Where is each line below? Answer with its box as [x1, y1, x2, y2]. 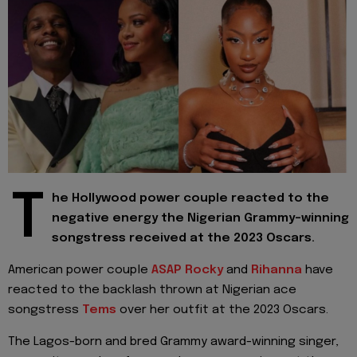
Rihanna [251, 264, 302, 277]
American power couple [8, 264, 148, 277]
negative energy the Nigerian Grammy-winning [52, 211, 349, 225]
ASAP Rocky [151, 264, 223, 277]
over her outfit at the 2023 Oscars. [116, 304, 328, 317]
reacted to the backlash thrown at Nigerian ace [8, 284, 296, 297]
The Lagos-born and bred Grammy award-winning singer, [8, 335, 339, 349]
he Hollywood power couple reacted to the [52, 191, 329, 205]
